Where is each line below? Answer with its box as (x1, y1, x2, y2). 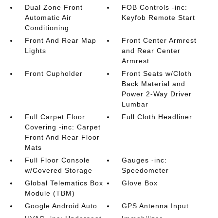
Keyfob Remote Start (122, 14, 196, 21)
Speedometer (122, 166, 169, 174)
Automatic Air (24, 14, 72, 21)
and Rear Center (122, 47, 181, 54)
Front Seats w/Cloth (122, 70, 192, 77)
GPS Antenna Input (122, 202, 189, 210)
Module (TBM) (24, 189, 75, 197)
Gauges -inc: (122, 156, 167, 164)
